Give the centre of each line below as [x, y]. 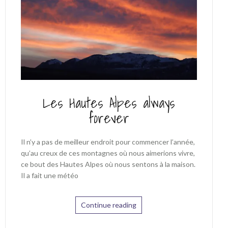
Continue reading [109, 205]
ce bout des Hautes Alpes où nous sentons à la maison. [108, 164]
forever [109, 118]
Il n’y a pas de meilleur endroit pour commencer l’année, [108, 142]
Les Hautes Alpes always [109, 103]
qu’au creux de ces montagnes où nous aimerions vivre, [108, 153]
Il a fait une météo [49, 176]
